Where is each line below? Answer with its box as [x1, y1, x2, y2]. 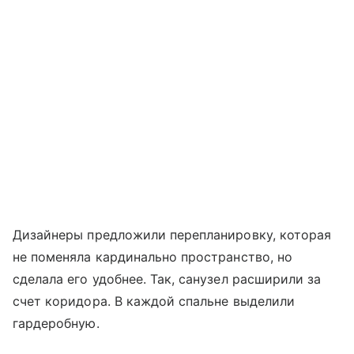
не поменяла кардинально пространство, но [13, 249, 292, 265]
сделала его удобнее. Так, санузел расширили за [13, 271, 322, 288]
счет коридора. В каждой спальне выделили [13, 293, 295, 310]
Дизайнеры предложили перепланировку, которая [13, 227, 332, 243]
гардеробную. [13, 315, 100, 332]
